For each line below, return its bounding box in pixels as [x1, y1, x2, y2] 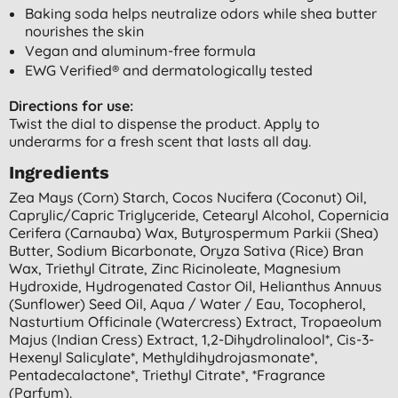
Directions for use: [9, 96, 133, 115]
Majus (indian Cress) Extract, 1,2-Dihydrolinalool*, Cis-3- [9, 330, 374, 348]
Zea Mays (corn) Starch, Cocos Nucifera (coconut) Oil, [9, 187, 367, 206]
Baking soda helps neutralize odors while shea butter [24, 4, 377, 22]
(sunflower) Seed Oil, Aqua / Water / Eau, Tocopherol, [9, 294, 366, 313]
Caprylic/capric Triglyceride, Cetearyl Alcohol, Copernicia [9, 205, 389, 224]
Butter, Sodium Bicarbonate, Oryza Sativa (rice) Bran [9, 241, 363, 259]
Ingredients [9, 161, 109, 183]
